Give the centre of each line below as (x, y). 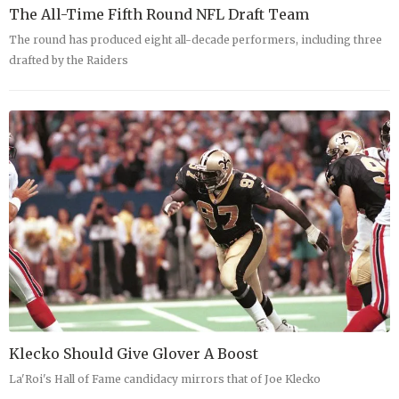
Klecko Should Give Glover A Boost (134, 353)
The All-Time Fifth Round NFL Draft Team (159, 15)
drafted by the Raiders (69, 61)
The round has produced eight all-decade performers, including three (195, 40)
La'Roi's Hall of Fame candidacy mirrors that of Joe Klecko (165, 379)
